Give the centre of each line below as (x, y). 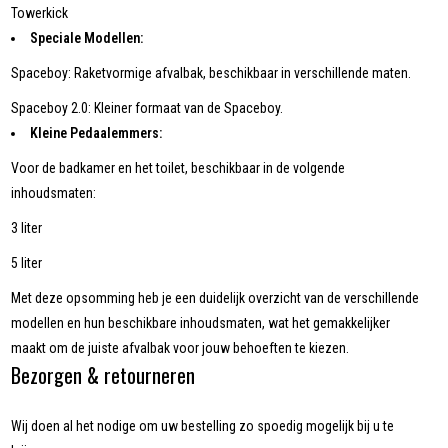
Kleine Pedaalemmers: (96, 133)
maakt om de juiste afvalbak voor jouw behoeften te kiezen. (180, 348)
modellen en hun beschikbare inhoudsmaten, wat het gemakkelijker (201, 323)
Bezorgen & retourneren (103, 375)
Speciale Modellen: (87, 38)
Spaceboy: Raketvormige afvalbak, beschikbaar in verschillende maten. (211, 73)
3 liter (27, 228)
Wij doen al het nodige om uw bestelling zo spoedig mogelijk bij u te (203, 426)
